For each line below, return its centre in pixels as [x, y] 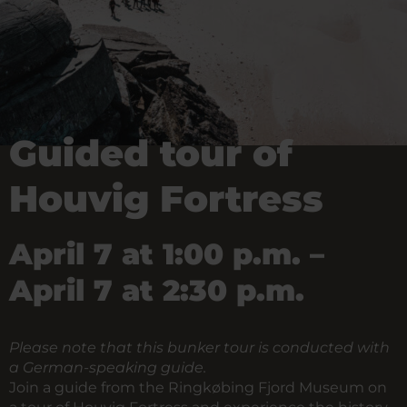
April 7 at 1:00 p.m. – [167, 254]
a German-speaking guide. [108, 367]
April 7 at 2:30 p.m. [157, 290]
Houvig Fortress [166, 199]
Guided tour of [151, 153]
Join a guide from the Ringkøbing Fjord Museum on [198, 387]
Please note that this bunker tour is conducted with [199, 347]
